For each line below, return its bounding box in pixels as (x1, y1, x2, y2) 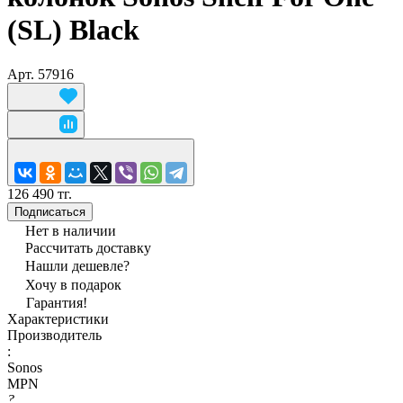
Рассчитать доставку (25, 239, 151, 255)
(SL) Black (7, 13, 139, 47)
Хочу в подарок (25, 276, 121, 292)
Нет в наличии (25, 222, 116, 238)
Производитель (7, 327, 102, 343)
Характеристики (7, 310, 109, 327)
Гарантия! (26, 294, 87, 310)
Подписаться (14, 204, 85, 219)
